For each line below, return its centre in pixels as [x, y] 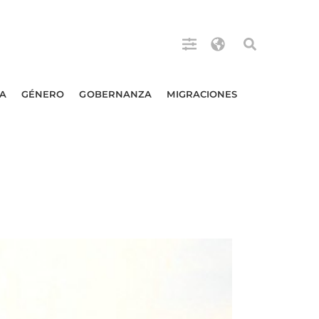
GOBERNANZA [116, 94]
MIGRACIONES [202, 94]
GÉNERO [43, 94]
